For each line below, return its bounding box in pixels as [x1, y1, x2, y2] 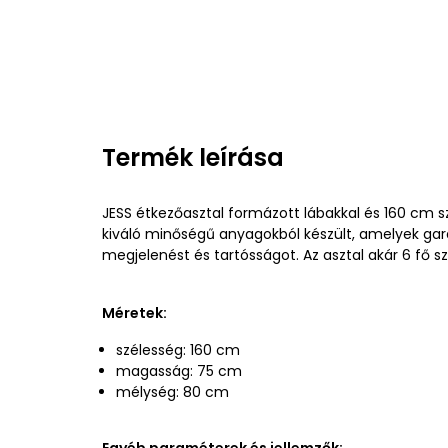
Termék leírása [102, 141, 284, 174]
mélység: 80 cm [116, 382, 229, 402]
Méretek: [102, 303, 167, 323]
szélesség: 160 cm [116, 340, 240, 360]
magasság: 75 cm [116, 361, 242, 381]
